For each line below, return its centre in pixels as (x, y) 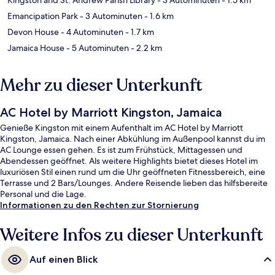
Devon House (33, 32)
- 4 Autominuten (91, 32)
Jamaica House (36, 48)
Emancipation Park (43, 16)
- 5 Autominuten (97, 48)
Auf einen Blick (64, 259)
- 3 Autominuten (110, 16)
